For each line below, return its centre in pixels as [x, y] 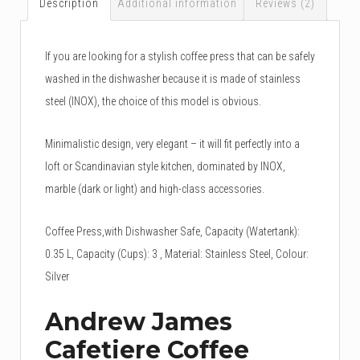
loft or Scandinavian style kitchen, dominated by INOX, [165, 166]
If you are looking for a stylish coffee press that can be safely [180, 56]
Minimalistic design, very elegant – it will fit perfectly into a [172, 143]
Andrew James [139, 321]
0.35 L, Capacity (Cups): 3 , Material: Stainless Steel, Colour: [177, 254]
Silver [57, 276]
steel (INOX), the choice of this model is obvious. [153, 101]
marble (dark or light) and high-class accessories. [155, 188]
